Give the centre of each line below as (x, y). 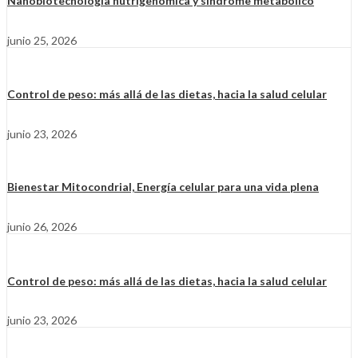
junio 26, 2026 (42, 227)
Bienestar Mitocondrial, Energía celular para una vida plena (163, 187)
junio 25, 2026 (42, 40)
